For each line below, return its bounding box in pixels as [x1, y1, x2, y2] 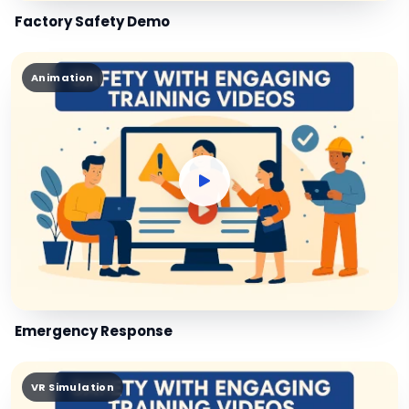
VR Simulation [31, 379, 115, 394]
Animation [31, 69, 94, 85]
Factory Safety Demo [15, 11, 170, 31]
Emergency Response [15, 320, 173, 341]
